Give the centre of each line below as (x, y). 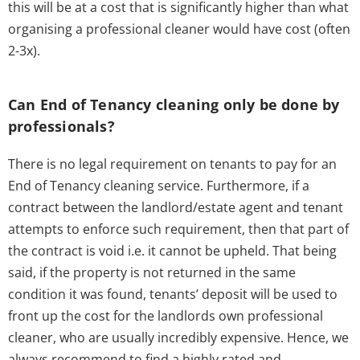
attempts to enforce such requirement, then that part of (178, 229)
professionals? (61, 127)
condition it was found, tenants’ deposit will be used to (173, 295)
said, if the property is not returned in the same (152, 273)
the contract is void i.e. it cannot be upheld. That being (172, 251)
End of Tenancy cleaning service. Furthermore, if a (159, 186)
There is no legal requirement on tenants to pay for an (172, 164)
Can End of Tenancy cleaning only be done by (174, 105)
